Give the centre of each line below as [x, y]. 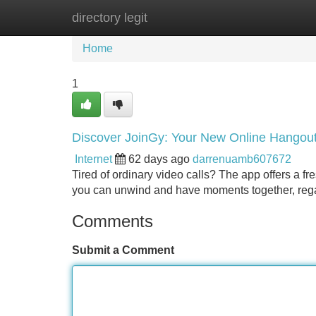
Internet [93, 159]
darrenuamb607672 [242, 159]
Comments [113, 221]
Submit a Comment [123, 250]
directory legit [110, 18]
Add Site [275, 17]
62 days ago [159, 159]
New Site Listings [188, 17]
